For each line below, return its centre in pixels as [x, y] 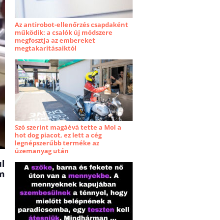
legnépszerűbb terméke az [57, 143]
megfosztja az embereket [55, 40]
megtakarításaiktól [46, 48]
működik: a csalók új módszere [64, 32]
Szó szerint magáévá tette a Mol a [68, 127]
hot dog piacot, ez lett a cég [58, 135]
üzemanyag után [42, 151]
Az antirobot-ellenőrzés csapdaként [71, 25]
